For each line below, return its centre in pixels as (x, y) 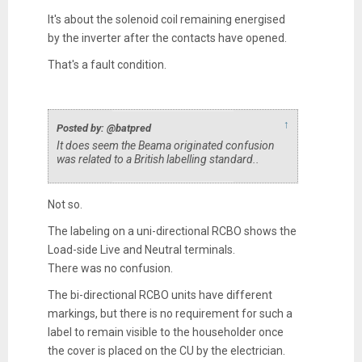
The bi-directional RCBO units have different (160, 295)
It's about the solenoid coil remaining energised (166, 19)
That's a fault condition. (107, 64)
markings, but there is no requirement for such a (170, 313)
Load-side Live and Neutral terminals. (141, 249)
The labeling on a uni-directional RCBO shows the (172, 231)
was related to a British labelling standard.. (159, 159)
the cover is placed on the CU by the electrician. (166, 350)
